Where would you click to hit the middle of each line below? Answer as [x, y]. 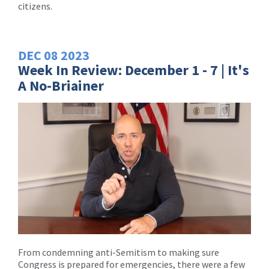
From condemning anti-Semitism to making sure [119, 252]
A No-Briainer [61, 86]
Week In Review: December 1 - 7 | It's [134, 70]
